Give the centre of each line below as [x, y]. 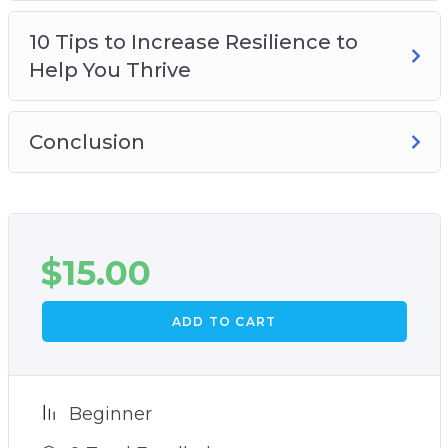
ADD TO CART [224, 321]
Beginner [110, 413]
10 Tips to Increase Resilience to [193, 41]
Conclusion [86, 141]
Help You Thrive [109, 69]
